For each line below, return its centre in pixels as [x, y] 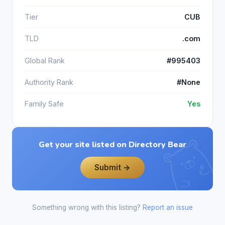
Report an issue [168, 208]
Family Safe [44, 104]
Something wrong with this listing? [87, 208]
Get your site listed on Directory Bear [113, 144]
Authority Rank [49, 82]
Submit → [113, 167]
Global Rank [45, 60]
